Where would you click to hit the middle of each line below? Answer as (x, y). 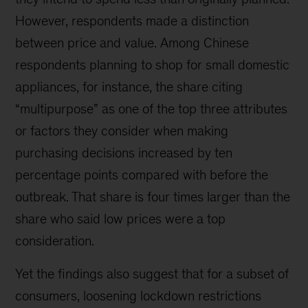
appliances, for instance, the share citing (129, 87)
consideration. (55, 241)
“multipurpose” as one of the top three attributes (152, 109)
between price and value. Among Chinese (132, 43)
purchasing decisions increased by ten (124, 153)
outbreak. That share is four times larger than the (153, 197)
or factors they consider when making (122, 131)
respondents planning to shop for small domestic (153, 65)
